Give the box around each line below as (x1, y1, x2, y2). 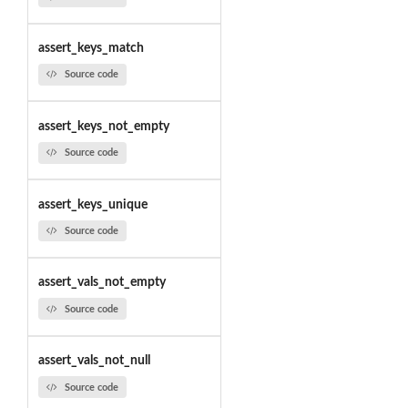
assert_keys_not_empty (37, 119, 169, 133)
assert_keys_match (37, 42, 144, 56)
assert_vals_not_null (37, 354, 150, 368)
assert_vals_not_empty (37, 276, 166, 290)
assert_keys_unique (37, 198, 148, 211)
